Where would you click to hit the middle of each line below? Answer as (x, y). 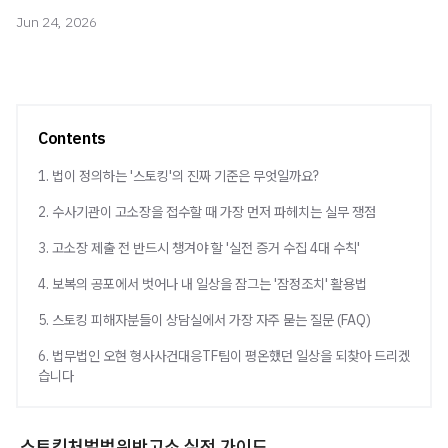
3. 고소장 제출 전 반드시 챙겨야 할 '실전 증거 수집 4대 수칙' (199, 248)
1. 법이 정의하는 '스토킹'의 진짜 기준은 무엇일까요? (178, 176)
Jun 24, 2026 (56, 22)
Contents (72, 138)
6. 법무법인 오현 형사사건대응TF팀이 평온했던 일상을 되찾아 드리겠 (224, 356)
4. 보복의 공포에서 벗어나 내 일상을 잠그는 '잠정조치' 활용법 (202, 284)
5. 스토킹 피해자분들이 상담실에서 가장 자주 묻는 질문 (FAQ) (204, 320)
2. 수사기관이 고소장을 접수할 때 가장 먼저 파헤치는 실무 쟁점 (207, 212)
